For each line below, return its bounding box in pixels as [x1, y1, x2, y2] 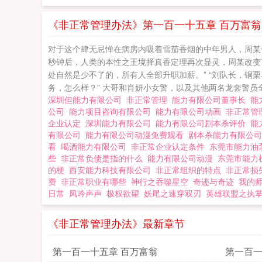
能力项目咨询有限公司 [69, 105, 156, 117]
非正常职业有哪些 [61, 175, 131, 187]
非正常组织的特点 [156, 164, 226, 175]
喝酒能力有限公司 [61, 140, 131, 152]
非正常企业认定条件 [131, 140, 209, 152]
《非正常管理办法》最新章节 [48, 215, 185, 230]
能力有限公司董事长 [172, 94, 250, 105]
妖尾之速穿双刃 [144, 187, 201, 199]
